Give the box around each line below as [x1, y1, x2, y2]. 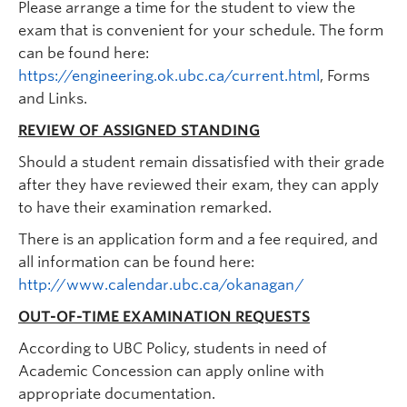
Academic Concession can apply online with [18, 362, 324, 381]
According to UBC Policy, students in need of [18, 340, 327, 358]
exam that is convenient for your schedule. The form [18, 22, 383, 40]
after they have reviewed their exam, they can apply [18, 176, 379, 194]
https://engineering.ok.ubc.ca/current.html [18, 67, 320, 85]
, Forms [320, 67, 370, 85]
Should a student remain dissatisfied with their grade [18, 154, 384, 172]
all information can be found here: [18, 253, 254, 272]
